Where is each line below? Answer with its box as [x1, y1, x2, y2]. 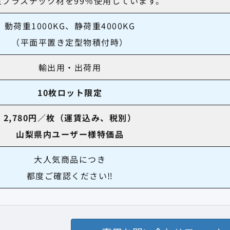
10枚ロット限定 [37, 86, 102, 99]
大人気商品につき [34, 152, 106, 165]
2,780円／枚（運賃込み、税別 [3, 111, 127, 124]
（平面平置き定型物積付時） [11, 35, 128, 48]
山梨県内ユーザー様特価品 [16, 127, 124, 140]
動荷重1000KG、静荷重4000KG [4, 19, 136, 32]
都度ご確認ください [26, 169, 107, 182]
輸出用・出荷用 [38, 61, 102, 73]
